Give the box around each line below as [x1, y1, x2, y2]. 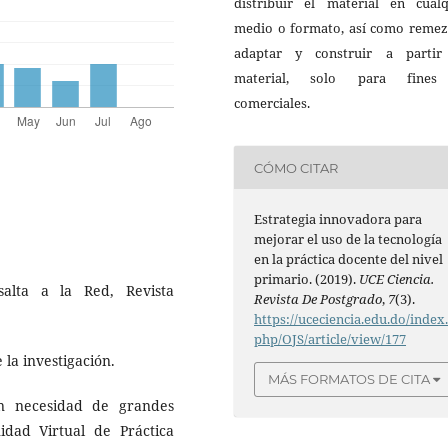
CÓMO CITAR [254, 159, 339, 176]
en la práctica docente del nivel [254, 250, 444, 269]
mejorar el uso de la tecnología [254, 230, 443, 249]
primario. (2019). [254, 270, 360, 289]
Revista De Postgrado [254, 290, 383, 309]
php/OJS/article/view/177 [254, 330, 407, 349]
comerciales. [234, 94, 310, 113]
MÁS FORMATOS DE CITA [268, 371, 431, 388]
